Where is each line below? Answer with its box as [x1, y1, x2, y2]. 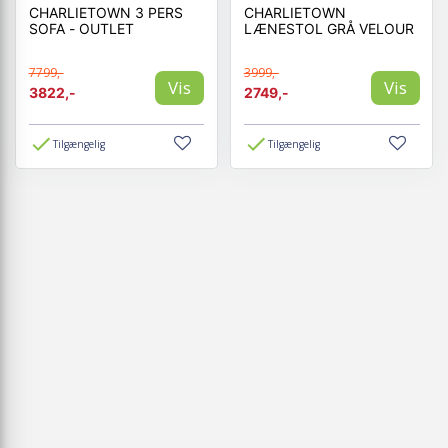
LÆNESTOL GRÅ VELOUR [243, 19, 414, 37]
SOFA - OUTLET [28, 19, 134, 37]
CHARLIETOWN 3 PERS [28, 3, 183, 21]
